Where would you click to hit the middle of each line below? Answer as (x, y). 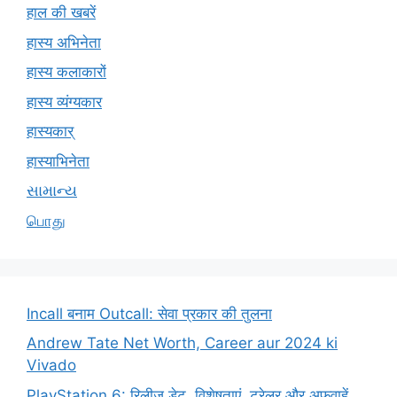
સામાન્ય (52, 191)
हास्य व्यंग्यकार (64, 101)
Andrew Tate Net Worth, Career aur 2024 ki (182, 343)
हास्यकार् (50, 132)
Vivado (51, 366)
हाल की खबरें (61, 13)
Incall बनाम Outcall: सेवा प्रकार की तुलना (149, 313)
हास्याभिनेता (58, 161)
